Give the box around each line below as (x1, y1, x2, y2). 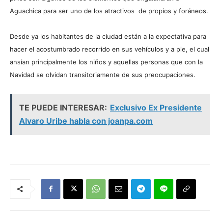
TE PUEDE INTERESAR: (19, 102, 107, 112)
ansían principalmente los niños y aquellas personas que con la (10, 57, 203, 66)
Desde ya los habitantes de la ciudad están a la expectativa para (10, 32, 206, 40)
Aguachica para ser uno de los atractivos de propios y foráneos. (10, 6, 208, 15)
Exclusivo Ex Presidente (110, 102, 202, 112)
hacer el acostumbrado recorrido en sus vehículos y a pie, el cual (10, 45, 209, 53)
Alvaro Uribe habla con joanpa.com (19, 115, 153, 126)
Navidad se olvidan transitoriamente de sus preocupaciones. (10, 70, 195, 79)
